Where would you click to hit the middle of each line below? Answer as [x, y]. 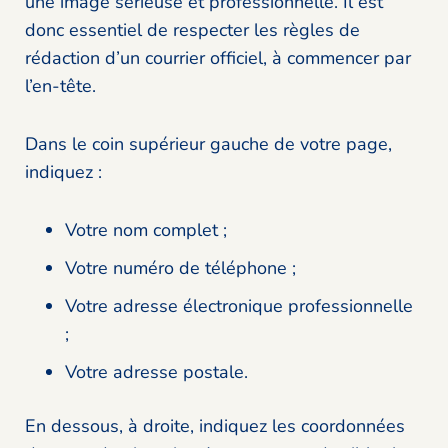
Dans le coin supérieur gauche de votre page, [208, 144]
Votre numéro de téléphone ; [183, 268]
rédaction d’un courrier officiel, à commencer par [218, 58]
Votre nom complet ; [148, 230]
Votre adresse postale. [156, 372]
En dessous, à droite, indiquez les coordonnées [215, 426]
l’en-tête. [60, 86]
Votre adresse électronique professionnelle [239, 306]
